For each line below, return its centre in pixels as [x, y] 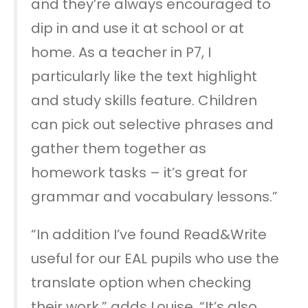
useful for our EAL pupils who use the [155, 258]
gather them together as [119, 148]
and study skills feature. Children [144, 100]
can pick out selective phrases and [152, 124]
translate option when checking [141, 282]
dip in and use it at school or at [137, 28]
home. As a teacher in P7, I [121, 52]
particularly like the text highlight [144, 76]
